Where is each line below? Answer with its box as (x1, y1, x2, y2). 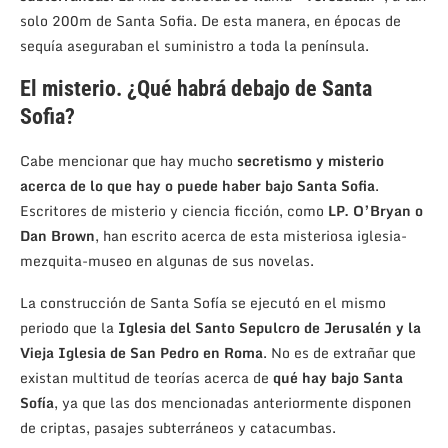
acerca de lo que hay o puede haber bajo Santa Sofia (20, 174, 375, 198)
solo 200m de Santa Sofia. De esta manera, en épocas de (20, 9, 401, 33)
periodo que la (20, 316, 118, 340)
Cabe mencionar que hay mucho (20, 149, 237, 173)
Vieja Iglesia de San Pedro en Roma (20, 341, 263, 365)
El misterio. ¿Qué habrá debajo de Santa (20, 76, 372, 102)
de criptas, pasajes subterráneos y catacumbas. (20, 416, 336, 440)
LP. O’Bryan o (328, 199, 423, 223)
